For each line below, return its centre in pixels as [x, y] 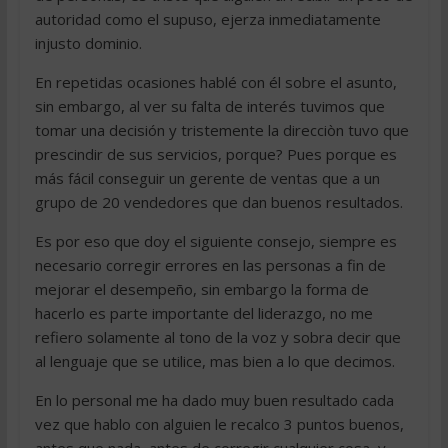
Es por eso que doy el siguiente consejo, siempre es [215, 241]
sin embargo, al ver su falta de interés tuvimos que [209, 106]
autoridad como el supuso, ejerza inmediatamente [207, 19]
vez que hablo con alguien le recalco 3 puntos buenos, [219, 424]
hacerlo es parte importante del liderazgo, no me [203, 313]
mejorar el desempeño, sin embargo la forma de [201, 289]
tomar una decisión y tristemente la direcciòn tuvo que [221, 130]
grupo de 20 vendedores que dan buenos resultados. [218, 202]
